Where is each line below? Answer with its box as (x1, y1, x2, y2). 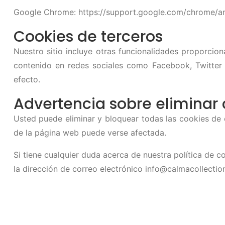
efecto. (13, 74, 40, 84)
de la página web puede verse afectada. (13, 128, 166, 138)
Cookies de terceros (13, 26, 163, 47)
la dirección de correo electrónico (13, 164, 145, 174)
